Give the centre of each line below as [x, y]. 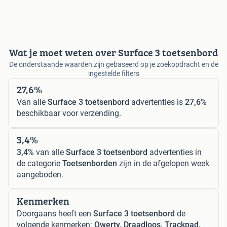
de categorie [40, 164]
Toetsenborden [90, 164]
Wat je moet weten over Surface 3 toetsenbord [113, 53]
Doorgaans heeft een [55, 214]
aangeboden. [40, 175]
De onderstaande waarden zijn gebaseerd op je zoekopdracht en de [113, 65]
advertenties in [175, 153]
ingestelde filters [113, 74]
